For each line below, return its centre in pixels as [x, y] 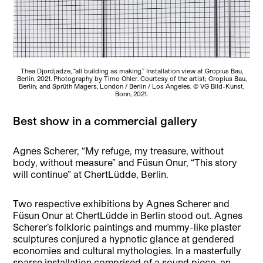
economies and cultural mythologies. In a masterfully [127, 251]
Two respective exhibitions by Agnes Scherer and [122, 204]
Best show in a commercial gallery [105, 121]
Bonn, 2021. [131, 94]
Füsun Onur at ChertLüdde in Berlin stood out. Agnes [128, 215]
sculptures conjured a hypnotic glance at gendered [124, 239]
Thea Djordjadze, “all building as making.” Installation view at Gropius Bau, [131, 71]
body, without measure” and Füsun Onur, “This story [125, 163]
